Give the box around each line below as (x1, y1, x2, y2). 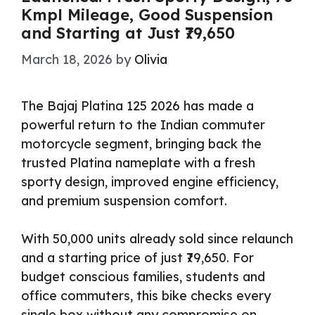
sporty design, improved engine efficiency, (21, 174, 278, 191)
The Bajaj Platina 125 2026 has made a (21, 98, 254, 115)
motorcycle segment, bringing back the (21, 136, 262, 153)
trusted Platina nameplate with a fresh (21, 155, 255, 172)
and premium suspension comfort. (21, 193, 227, 210)
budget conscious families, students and (21, 269, 265, 285)
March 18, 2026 (21, 51, 112, 68)
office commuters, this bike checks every (21, 288, 271, 304)
